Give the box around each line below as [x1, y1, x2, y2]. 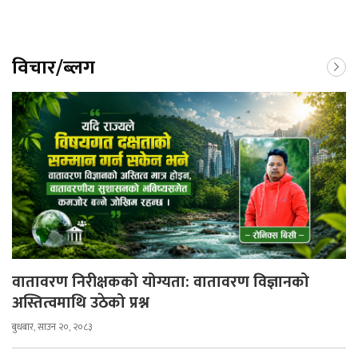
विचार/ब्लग [12, 52, 95, 85]
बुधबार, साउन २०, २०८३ [12, 319, 93, 336]
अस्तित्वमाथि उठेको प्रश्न [12, 289, 149, 317]
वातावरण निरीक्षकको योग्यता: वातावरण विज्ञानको [12, 268, 309, 296]
